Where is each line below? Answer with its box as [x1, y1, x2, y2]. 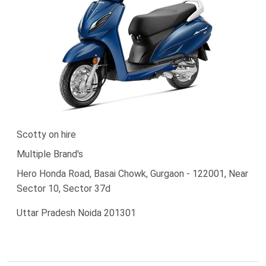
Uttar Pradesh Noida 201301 [17, 207, 136, 218]
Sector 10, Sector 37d [17, 182, 110, 194]
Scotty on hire [17, 128, 76, 140]
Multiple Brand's [17, 148, 83, 160]
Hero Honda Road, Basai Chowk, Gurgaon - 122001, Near [17, 167, 248, 179]
